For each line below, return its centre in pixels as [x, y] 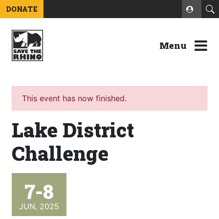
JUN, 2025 [39, 206]
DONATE [22, 9]
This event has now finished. [74, 98]
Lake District [73, 130]
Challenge [60, 153]
